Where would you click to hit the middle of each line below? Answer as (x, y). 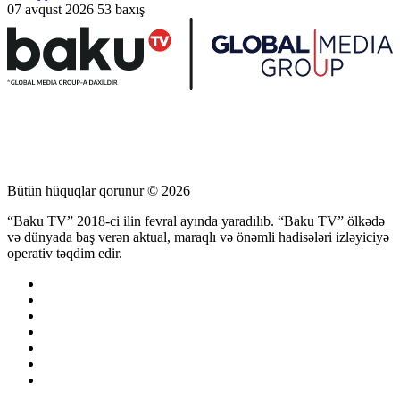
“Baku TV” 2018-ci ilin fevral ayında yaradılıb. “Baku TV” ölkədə (196, 221)
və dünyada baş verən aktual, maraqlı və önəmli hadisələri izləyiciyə (198, 237)
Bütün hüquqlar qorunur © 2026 (99, 191)
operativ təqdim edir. (65, 254)
